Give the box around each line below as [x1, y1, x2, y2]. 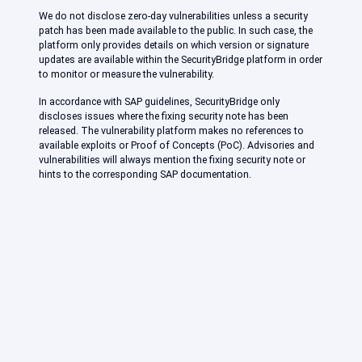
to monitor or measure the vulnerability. [39, 67, 214, 80]
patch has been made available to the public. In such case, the [39, 23, 313, 36]
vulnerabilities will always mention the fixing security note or [39, 153, 305, 166]
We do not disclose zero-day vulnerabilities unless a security [39, 9, 308, 22]
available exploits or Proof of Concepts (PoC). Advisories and [39, 138, 314, 151]
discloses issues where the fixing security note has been [39, 109, 288, 122]
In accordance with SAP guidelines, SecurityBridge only [39, 95, 280, 107]
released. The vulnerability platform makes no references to [39, 124, 304, 137]
